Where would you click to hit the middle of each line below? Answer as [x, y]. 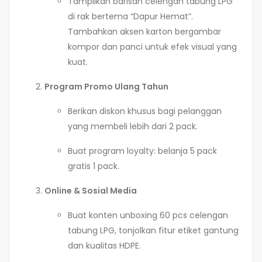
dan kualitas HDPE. [104, 246]
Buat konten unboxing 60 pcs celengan [148, 216]
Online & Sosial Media [91, 191]
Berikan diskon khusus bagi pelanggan [145, 111]
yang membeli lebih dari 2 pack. [133, 127]
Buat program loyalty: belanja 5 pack [142, 151]
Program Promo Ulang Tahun [106, 87]
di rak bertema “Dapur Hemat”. [130, 17]
